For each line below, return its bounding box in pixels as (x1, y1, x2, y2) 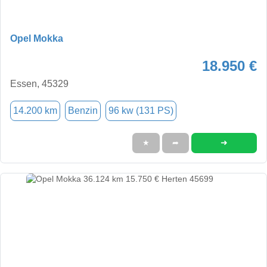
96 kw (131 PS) (108, 105, 173, 116)
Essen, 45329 (10, 78, 69, 89)
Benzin (68, 105, 98, 116)
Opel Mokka (10, 33, 63, 44)
